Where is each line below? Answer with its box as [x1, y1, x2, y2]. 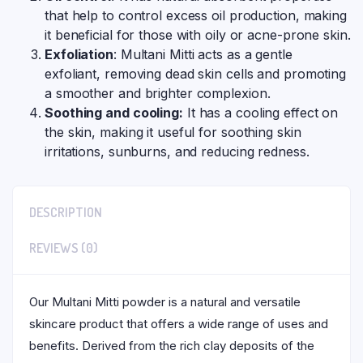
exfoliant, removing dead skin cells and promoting [45, 65, 347, 82]
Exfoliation [45, 45, 113, 62]
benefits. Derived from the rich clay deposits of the [29, 337, 314, 353]
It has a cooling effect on [182, 104, 339, 121]
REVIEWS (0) [29, 239, 98, 256]
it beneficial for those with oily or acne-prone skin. [45, 26, 351, 43]
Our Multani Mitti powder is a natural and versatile [29, 293, 301, 310]
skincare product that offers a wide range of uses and [29, 315, 328, 331]
